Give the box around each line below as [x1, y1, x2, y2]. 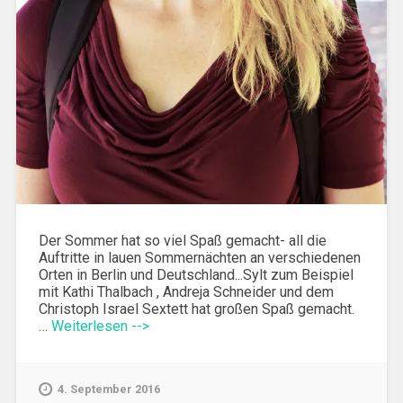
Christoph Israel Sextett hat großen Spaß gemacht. [38, 300, 354, 318]
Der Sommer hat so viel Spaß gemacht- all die [38, 232, 327, 250]
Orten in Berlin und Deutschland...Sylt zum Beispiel [38, 266, 354, 284]
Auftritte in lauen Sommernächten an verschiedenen [38, 249, 361, 267]
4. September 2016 [57, 381, 160, 396]
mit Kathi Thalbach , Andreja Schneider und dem [38, 283, 334, 301]
